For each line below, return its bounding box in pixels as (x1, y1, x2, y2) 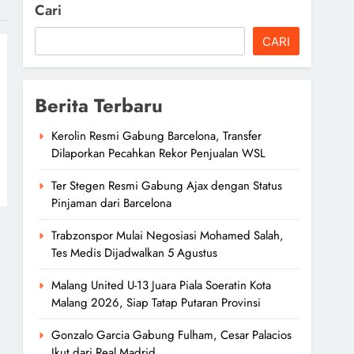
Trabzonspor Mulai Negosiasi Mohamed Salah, (51, 227, 284, 244)
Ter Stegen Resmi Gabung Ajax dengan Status (51, 177, 283, 194)
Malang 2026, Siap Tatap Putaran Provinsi (51, 294, 262, 311)
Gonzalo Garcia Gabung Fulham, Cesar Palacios (51, 326, 292, 344)
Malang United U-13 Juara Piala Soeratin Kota (51, 277, 272, 294)
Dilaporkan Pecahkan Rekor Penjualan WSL (51, 145, 266, 162)
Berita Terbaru (35, 92, 164, 119)
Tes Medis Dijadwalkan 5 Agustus (51, 244, 218, 262)
